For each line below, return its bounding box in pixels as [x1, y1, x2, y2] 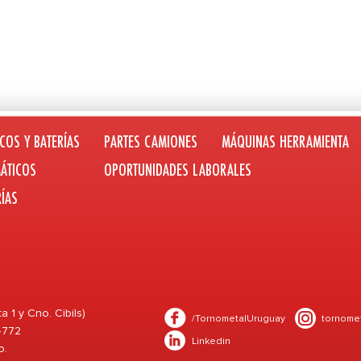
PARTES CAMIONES [104, 130, 197, 153]
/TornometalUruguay [192, 313, 285, 325]
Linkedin [192, 335, 230, 347]
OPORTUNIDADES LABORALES [104, 158, 251, 181]
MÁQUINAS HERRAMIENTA [222, 130, 349, 153]
